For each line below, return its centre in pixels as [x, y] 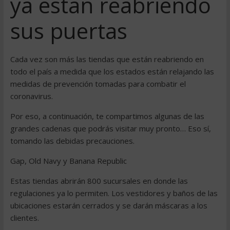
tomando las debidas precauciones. [72, 141]
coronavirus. [31, 96]
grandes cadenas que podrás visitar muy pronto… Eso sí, [110, 128]
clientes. [24, 218]
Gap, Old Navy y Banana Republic [68, 161]
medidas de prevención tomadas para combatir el [98, 84]
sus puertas [69, 31]
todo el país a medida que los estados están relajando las [112, 71]
